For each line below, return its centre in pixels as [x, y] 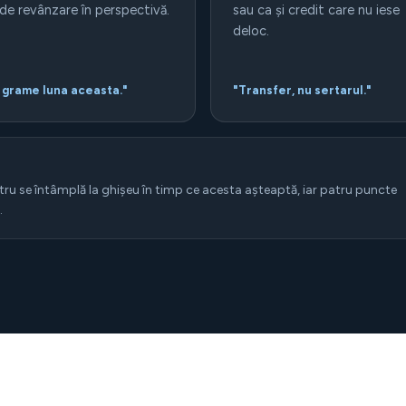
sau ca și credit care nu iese [316, 10]
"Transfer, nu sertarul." [302, 90]
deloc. [251, 31]
